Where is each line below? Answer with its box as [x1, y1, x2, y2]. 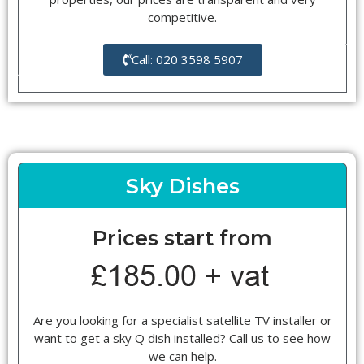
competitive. [148, 8, 217, 25]
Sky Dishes [125, 173, 240, 199]
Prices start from [93, 225, 272, 251]
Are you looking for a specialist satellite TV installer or [32, 312, 332, 329]
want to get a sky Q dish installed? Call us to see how [34, 330, 331, 347]
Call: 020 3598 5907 [131, 51, 243, 68]
